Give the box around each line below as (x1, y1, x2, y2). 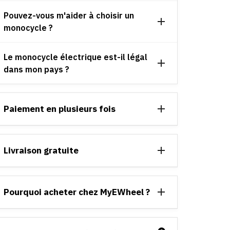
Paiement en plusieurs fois (4, 103, 116, 114)
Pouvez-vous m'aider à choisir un (4, 10, 134, 21)
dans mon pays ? (4, 64, 69, 74)
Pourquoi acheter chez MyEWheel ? (4, 186, 150, 198)
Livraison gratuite (4, 144, 79, 156)
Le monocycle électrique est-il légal (4, 52, 147, 62)
